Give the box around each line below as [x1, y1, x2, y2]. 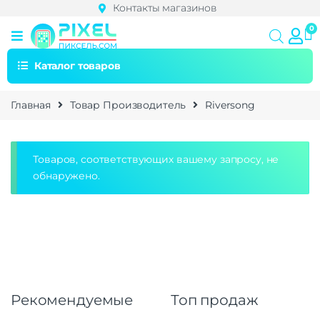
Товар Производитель [69, 98, 186, 111]
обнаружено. [33, 169, 100, 182]
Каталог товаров [34, 59, 121, 72]
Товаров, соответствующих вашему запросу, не [33, 152, 279, 166]
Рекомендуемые [11, 291, 134, 309]
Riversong [205, 98, 255, 111]
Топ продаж [171, 291, 259, 309]
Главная [11, 98, 51, 111]
